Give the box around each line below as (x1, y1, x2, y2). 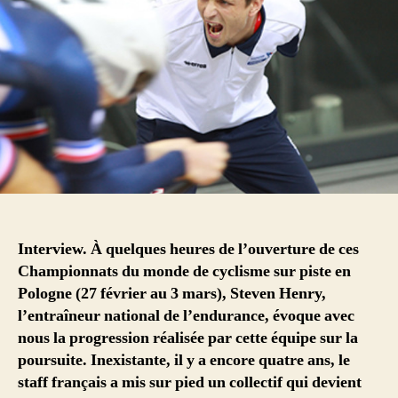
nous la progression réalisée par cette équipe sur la (18, 328, 358, 349)
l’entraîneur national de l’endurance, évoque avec (18, 306, 354, 327)
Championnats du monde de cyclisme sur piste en (18, 261, 351, 283)
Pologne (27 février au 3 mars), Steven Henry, (18, 283, 326, 305)
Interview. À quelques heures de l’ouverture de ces (18, 239, 359, 260)
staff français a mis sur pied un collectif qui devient (18, 372, 362, 394)
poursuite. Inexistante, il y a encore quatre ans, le (18, 350, 350, 371)
